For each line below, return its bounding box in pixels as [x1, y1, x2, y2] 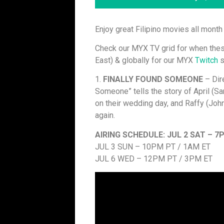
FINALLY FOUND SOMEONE [103, 74, 203, 84]
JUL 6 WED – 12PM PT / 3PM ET [95, 153, 212, 163]
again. [95, 110, 115, 120]
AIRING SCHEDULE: [95, 129, 165, 139]
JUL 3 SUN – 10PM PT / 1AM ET [95, 141, 210, 151]
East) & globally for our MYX [95, 55, 195, 65]
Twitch [195, 55, 218, 65]
